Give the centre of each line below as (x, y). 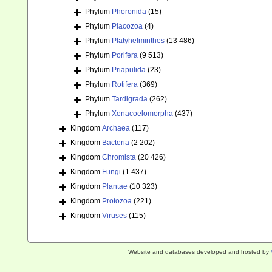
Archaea (116, 128)
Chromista (119, 158)
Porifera (125, 56)
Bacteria (116, 143)
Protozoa (117, 201)
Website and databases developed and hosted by (199, 252)
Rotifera (125, 85)
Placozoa (127, 26)
